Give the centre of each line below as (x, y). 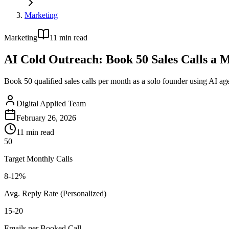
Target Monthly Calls (38, 158)
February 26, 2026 (46, 118)
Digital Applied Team (51, 103)
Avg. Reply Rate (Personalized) (55, 193)
